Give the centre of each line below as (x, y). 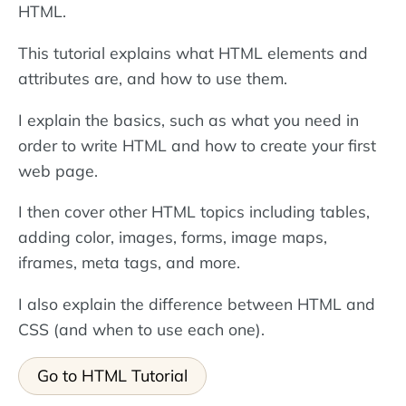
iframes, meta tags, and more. (129, 262)
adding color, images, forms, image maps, (173, 237)
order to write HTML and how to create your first (197, 145)
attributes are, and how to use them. (153, 78)
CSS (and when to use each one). (141, 329)
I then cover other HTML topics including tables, (194, 212)
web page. (58, 170)
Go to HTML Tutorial (112, 376)
